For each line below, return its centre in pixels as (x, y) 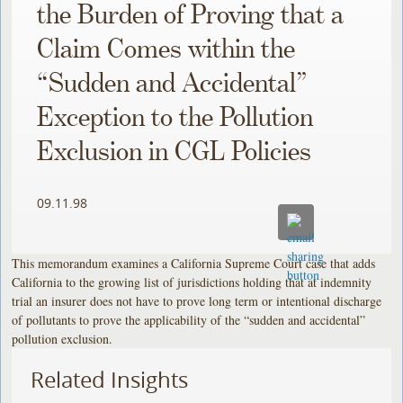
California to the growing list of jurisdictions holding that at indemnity (192, 282)
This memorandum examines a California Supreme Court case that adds (194, 263)
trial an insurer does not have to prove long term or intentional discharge (197, 300)
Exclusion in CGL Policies (175, 152)
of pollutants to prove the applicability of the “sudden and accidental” (189, 319)
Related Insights (110, 379)
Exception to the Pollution (175, 118)
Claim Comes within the (166, 50)
